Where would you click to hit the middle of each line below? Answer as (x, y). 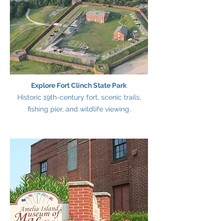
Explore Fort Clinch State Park (79, 85)
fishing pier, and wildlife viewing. (79, 109)
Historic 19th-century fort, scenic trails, (79, 97)
